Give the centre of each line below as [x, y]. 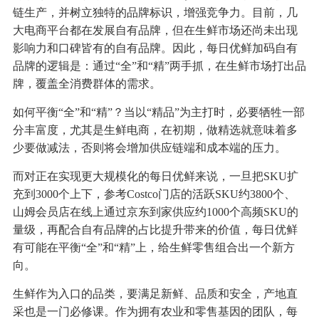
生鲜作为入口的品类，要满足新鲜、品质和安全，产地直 [155, 294]
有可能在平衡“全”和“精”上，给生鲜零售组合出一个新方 [153, 248]
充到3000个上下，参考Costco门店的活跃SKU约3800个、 [154, 194]
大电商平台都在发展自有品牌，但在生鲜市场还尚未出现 [155, 31]
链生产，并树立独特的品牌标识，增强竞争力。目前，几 [155, 13]
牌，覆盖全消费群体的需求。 [87, 84]
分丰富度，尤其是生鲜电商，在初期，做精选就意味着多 [155, 130]
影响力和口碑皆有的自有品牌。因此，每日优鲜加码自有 [155, 48]
